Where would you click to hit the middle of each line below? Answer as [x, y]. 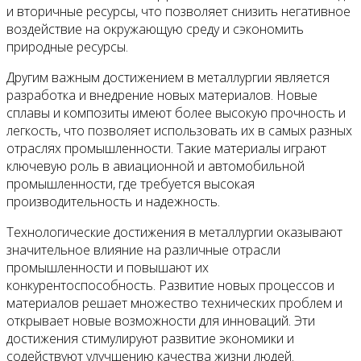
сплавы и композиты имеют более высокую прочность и [176, 112]
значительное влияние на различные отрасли [143, 249]
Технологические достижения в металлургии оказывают [174, 232]
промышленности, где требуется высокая [131, 183]
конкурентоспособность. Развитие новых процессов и [170, 285]
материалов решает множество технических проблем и [174, 303]
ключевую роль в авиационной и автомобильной [156, 166]
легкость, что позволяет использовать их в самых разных [179, 130]
